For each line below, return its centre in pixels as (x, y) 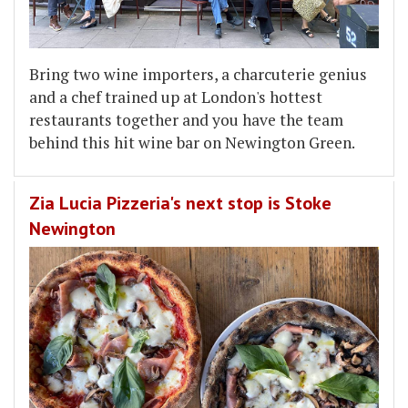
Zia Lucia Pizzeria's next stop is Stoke (180, 203)
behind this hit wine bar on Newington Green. (192, 142)
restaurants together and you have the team (186, 119)
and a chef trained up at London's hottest (176, 97)
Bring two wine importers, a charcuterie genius (198, 74)
